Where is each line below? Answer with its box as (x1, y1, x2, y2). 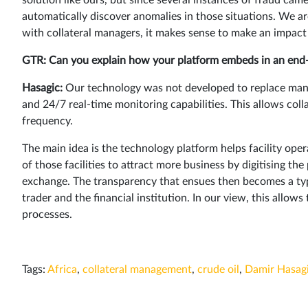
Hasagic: (22, 82, 63, 93)
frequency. (22, 115, 73, 126)
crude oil (197, 263, 239, 275)
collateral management (82, 263, 192, 275)
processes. (22, 208, 72, 220)
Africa (47, 263, 77, 275)
